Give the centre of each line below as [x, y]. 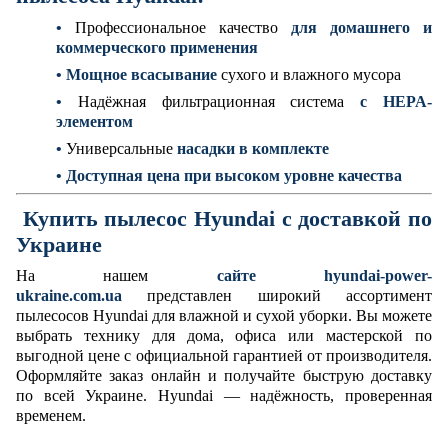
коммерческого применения [157, 47]
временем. [51, 416]
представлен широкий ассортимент [290, 296]
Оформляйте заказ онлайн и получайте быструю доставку [224, 376]
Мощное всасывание [141, 74]
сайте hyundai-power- [324, 276]
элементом [94, 121]
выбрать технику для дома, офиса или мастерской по [224, 336]
